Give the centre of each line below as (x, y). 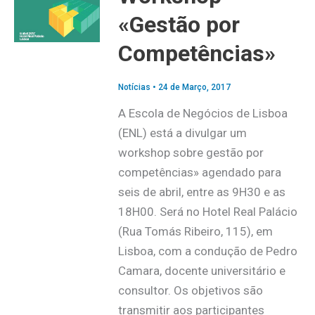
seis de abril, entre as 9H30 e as (201, 192)
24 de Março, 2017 (194, 88)
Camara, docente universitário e (201, 271)
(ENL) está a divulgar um (182, 133)
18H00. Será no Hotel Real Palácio (207, 212)
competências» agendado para (199, 173)
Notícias (134, 88)
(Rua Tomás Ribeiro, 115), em (195, 232)
